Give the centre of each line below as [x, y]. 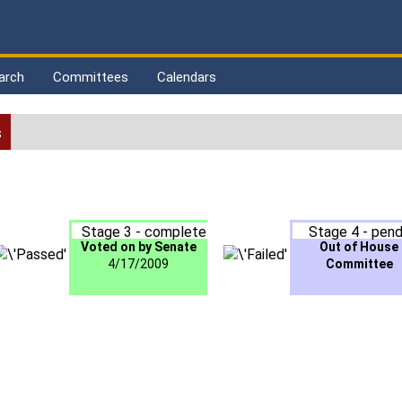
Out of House [359, 247]
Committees [91, 77]
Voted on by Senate [138, 247]
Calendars [187, 77]
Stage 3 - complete [144, 232]
